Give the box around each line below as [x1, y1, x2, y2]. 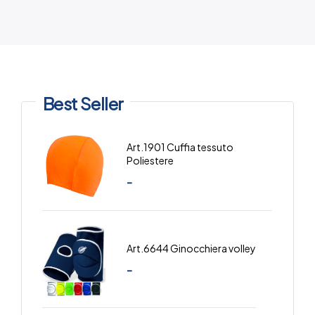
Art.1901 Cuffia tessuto [127, 140, 233, 153]
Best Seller [43, 93, 124, 115]
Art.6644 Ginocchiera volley [127, 241, 256, 255]
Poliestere [127, 153, 174, 167]
